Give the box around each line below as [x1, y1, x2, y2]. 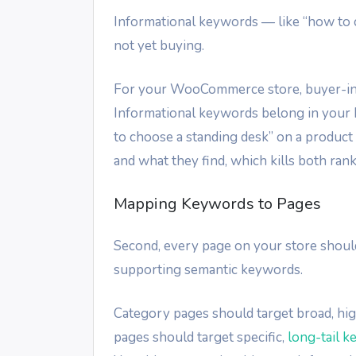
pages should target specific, [114, 328, 288, 347]
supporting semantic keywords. [114, 261, 303, 280]
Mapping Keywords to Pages [114, 193, 321, 215]
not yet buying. [114, 37, 204, 56]
